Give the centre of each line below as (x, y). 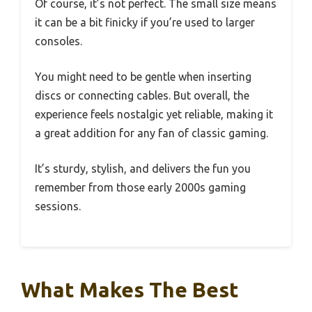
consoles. (58, 41)
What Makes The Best (130, 290)
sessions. (58, 206)
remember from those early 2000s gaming (140, 188)
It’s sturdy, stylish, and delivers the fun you (143, 169)
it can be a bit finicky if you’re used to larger (145, 23)
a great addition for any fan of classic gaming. (151, 133)
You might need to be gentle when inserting (143, 77)
